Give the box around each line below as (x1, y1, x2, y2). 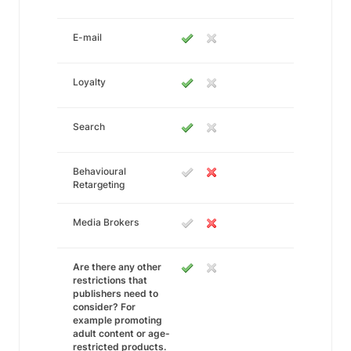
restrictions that (73, 274, 147, 286)
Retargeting (73, 179, 125, 190)
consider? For (73, 301, 136, 313)
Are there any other (73, 261, 161, 273)
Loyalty (73, 76, 106, 88)
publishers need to (73, 288, 158, 299)
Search (73, 121, 105, 132)
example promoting (73, 314, 162, 326)
